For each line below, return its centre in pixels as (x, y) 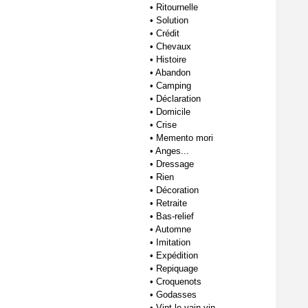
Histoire (171, 59)
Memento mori (185, 138)
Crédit (168, 33)
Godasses (176, 295)
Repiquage (177, 268)
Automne (173, 229)
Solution (172, 20)
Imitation (173, 242)
